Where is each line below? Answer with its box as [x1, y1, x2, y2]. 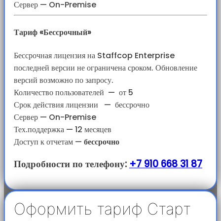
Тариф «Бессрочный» [14, 27, 91, 38]
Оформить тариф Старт [14, 199, 191, 219]
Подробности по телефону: [14, 157, 129, 171]
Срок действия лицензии [14, 99, 100, 110]
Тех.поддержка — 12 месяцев [14, 123, 111, 135]
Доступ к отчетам [14, 136, 73, 147]
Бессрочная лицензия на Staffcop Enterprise [14, 49, 175, 61]
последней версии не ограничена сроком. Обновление [14, 62, 197, 74]
